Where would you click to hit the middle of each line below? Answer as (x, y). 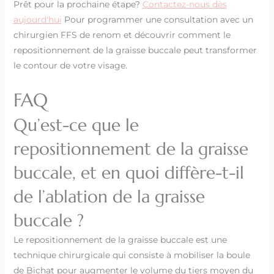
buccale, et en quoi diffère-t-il (128, 172)
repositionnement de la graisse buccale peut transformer (135, 50)
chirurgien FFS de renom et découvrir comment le (122, 35)
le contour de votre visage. (70, 66)
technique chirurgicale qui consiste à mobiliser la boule (131, 255)
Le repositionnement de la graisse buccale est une (120, 239)
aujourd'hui (37, 20)
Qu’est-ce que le (76, 125)
